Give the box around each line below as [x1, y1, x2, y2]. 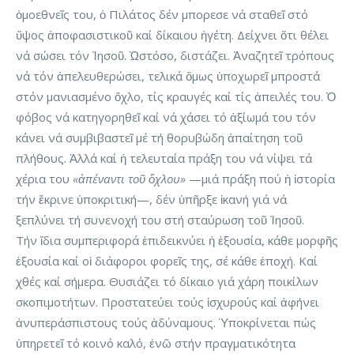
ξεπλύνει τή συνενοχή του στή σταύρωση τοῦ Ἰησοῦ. [16, 212, 304, 228]
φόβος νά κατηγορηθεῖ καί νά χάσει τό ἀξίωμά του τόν [16, 109, 316, 126]
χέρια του [16, 171, 73, 187]
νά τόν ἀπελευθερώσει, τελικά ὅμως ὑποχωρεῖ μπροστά [16, 68, 320, 85]
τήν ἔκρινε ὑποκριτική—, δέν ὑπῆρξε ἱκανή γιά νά [16, 191, 287, 208]
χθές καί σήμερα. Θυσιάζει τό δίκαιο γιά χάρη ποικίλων [16, 273, 318, 290]
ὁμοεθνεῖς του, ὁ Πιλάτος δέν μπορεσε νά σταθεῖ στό [16, 6, 308, 23]
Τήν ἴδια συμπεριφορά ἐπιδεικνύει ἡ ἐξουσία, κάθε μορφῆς [16, 232, 338, 249]
